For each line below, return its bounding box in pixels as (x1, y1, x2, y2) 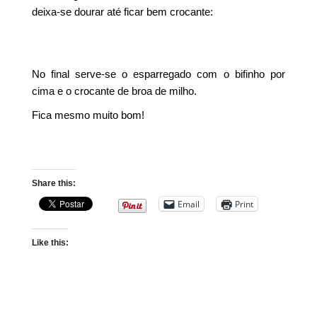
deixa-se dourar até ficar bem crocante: (32, 6, 214, 18)
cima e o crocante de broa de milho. (32, 85, 197, 97)
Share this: (32, 178, 76, 188)
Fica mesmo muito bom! (32, 109, 145, 121)
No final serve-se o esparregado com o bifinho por (32, 68, 285, 80)
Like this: (32, 238, 69, 248)
